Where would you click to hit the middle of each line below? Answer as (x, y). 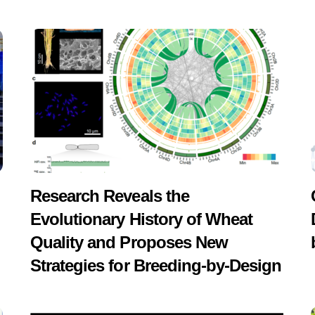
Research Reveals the (110, 195)
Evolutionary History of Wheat (142, 219)
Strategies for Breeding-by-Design (156, 265)
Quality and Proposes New (129, 242)
